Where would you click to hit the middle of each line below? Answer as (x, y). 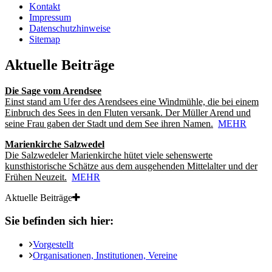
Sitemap (45, 39)
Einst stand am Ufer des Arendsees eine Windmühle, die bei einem (132, 101)
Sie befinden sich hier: (59, 221)
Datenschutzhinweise (70, 28)
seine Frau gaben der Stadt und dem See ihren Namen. (109, 123)
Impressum (50, 17)
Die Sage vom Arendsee (53, 90)
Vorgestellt (53, 245)
